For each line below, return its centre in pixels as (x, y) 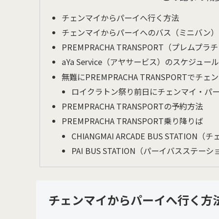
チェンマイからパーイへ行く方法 (120, 17)
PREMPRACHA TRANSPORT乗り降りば (132, 121)
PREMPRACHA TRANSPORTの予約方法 (132, 106)
